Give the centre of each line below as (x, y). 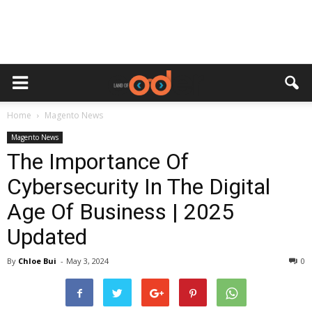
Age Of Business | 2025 (120, 211)
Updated (47, 236)
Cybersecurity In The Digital (139, 186)
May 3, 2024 (87, 260)
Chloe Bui (37, 260)
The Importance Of (98, 161)
